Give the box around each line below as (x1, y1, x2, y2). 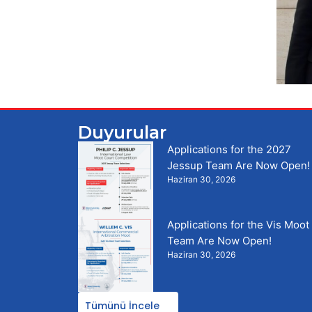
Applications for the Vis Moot (166, 217, 309, 231)
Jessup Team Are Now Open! (166, 159, 310, 173)
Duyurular (78, 122, 166, 143)
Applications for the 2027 (166, 143, 291, 157)
